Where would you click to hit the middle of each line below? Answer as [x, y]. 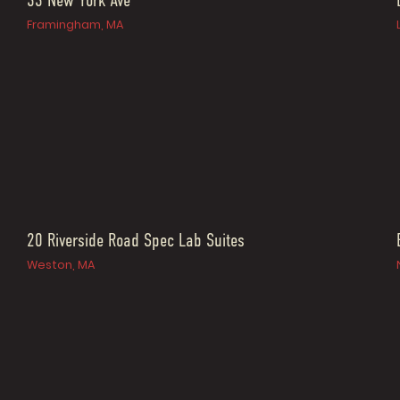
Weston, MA [61, 264]
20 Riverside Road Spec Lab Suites [136, 241]
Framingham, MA [75, 25]
